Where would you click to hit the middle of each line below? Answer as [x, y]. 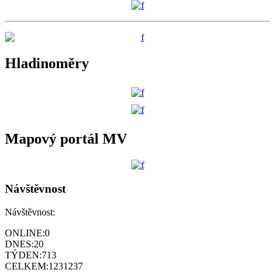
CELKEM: [27, 266]
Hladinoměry [47, 64]
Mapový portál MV [66, 138]
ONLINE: [25, 233]
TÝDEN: [23, 255]
